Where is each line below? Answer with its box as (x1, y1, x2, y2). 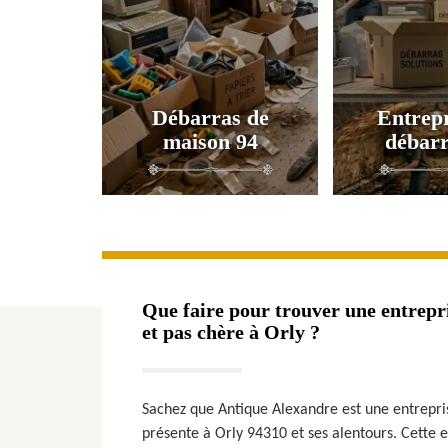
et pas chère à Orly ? (142, 320, 320, 343)
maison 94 (162, 128, 258, 154)
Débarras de (151, 104, 269, 130)
